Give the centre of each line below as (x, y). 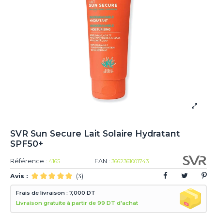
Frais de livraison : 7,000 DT (56, 193)
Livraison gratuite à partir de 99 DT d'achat (77, 203)
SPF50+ (27, 143)
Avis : (19, 176)
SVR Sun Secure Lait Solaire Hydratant (95, 133)
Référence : (29, 161)
